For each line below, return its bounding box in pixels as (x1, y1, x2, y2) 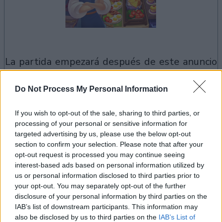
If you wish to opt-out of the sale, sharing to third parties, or (15, 109, 200, 117)
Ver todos (171, 155, 218, 166)
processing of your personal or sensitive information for (15, 119, 187, 128)
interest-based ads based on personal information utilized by (15, 161, 204, 169)
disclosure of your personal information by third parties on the (15, 192, 207, 201)
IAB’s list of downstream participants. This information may (15, 203, 198, 211)
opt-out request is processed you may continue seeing (15, 151, 185, 159)
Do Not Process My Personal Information (15, 85, 168, 94)
